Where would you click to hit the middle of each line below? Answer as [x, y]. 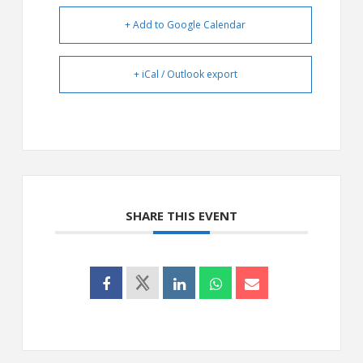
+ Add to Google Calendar [186, 24]
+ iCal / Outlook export [185, 74]
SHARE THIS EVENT [181, 215]
